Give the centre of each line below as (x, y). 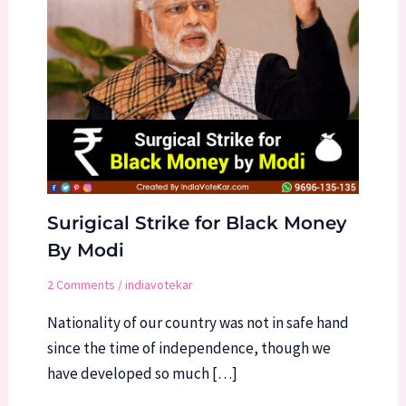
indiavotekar (159, 284)
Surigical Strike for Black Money (197, 222)
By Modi (85, 250)
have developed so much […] (142, 373)
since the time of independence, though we (188, 348)
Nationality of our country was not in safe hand (198, 322)
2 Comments (81, 284)
